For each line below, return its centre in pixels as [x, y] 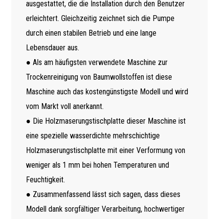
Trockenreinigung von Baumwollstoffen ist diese [99, 77]
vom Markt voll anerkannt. [65, 106]
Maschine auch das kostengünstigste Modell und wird [107, 91]
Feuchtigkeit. [45, 179]
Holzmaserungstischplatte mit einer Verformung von [105, 150]
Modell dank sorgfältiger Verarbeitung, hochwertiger [105, 209]
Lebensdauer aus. [52, 47]
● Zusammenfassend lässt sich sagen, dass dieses [103, 194]
